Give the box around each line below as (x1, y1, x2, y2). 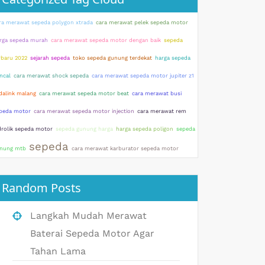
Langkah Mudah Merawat (30, 210, 147, 221)
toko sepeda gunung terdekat (73, 54, 152, 61)
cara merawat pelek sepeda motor (96, 19, 188, 25)
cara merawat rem (137, 108, 186, 114)
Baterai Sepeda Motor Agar (30, 228, 154, 239)
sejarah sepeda (30, 54, 70, 61)
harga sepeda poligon (116, 125, 173, 132)
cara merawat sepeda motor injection (34, 108, 134, 114)
